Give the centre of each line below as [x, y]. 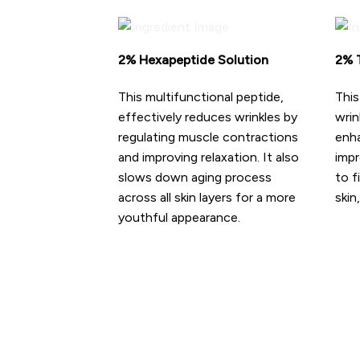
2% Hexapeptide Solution [193, 60]
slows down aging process [195, 177]
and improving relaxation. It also [209, 157]
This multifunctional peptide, [201, 96]
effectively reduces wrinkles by [208, 117]
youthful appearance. [179, 217]
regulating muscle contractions [208, 137]
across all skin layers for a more [207, 197]
